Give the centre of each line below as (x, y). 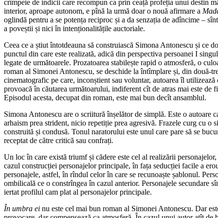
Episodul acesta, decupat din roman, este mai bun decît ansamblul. (105, 97)
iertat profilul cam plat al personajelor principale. (78, 192)
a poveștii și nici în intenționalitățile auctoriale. (74, 28)
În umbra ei (23, 208)
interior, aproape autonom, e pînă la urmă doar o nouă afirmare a (103, 11)
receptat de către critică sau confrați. (59, 140)
